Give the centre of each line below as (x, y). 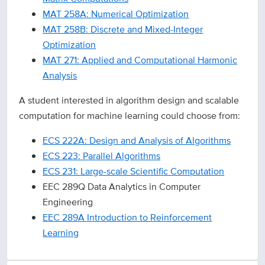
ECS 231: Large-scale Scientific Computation (134, 172)
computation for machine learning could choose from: (130, 116)
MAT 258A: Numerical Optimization (116, 14)
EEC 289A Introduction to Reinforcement (127, 218)
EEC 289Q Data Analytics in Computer (122, 187)
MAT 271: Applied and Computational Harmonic (140, 60)
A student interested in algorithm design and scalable (129, 101)
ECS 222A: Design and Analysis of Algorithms (137, 141)
